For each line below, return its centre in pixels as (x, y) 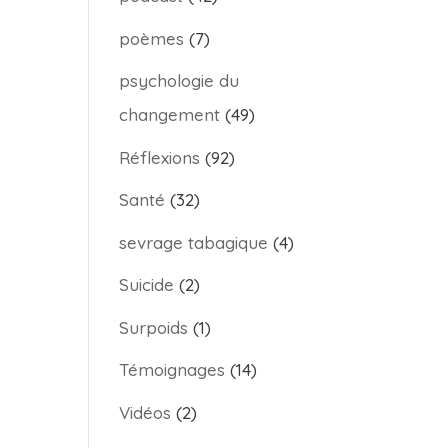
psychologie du (179, 80)
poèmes (152, 38)
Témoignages (172, 369)
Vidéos (145, 412)
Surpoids (154, 327)
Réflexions (160, 157)
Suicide (147, 284)
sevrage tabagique (194, 242)
